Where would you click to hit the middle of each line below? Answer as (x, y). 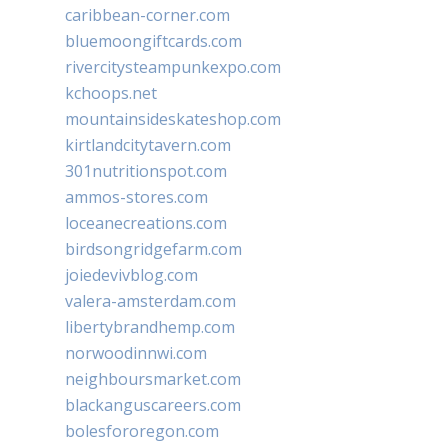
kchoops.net (111, 92)
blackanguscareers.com (153, 404)
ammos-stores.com (136, 196)
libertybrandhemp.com (150, 326)
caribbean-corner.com (147, 14)
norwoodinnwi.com (136, 352)
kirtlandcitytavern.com (148, 144)
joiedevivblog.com (131, 274)
